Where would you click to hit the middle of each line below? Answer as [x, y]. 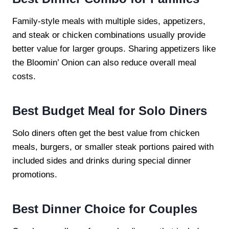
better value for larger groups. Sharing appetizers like [114, 49]
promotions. [35, 174]
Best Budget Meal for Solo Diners [110, 110]
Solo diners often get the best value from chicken [106, 133]
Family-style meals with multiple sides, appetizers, [109, 21]
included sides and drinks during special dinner [102, 161]
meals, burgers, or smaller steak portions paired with [113, 147]
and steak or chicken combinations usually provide [109, 35]
